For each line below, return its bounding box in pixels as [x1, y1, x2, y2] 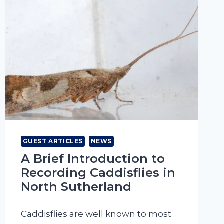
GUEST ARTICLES [22, 137, 83, 145]
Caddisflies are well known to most [20, 209, 171, 219]
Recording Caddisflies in [20, 165, 175, 180]
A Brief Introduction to [20, 151, 165, 166]
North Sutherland [20, 179, 131, 194]
